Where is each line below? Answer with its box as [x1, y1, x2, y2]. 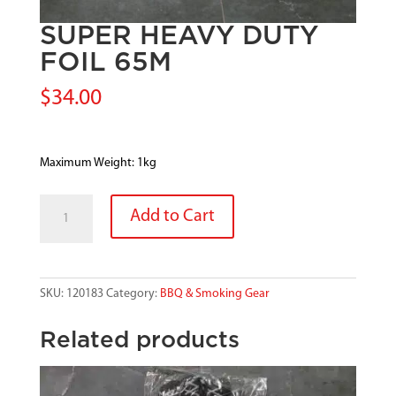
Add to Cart [129, 207, 215, 225]
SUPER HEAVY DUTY [39, 22, 318, 49]
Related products [39, 328, 240, 352]
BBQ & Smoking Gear [159, 286, 270, 301]
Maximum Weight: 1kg [39, 156, 156, 170]
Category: [105, 286, 160, 301]
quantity [38, 298, 84, 312]
